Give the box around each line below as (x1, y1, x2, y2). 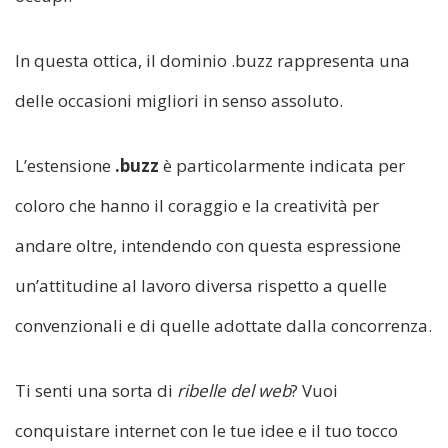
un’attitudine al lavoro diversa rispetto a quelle (15, 273, 387, 297)
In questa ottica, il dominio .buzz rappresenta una (15, 48, 410, 72)
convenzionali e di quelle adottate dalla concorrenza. (15, 313, 432, 337)
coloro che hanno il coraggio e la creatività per (15, 193, 379, 217)
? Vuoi (291, 378, 338, 402)
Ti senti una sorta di (15, 378, 177, 402)
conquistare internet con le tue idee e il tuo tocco (15, 418, 398, 442)
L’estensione (15, 153, 115, 177)
